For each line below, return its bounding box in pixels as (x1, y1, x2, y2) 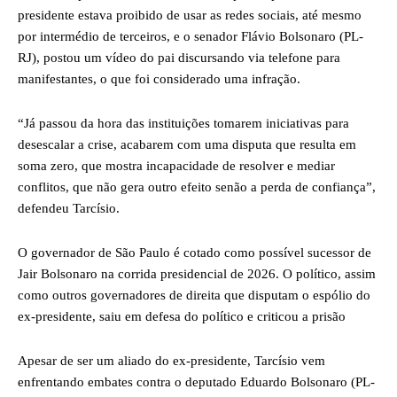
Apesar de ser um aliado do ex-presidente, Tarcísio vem (18, 353, 325, 368)
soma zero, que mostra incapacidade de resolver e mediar (18, 158, 335, 173)
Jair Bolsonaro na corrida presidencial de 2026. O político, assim (18, 266, 376, 281)
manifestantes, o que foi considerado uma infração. (18, 71, 300, 86)
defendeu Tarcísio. (18, 200, 120, 215)
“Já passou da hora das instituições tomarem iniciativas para (18, 115, 349, 130)
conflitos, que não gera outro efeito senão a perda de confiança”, (18, 179, 376, 194)
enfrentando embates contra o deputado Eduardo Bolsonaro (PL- (18, 374, 375, 389)
